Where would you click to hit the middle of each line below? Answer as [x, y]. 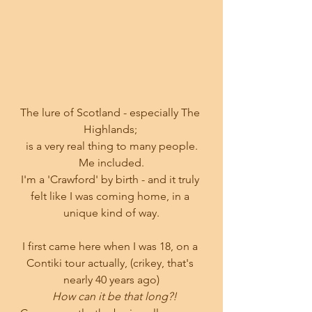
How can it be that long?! [114, 296]
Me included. [111, 162]
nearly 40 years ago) [111, 279]
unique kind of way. [111, 212]
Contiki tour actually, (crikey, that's [111, 263]
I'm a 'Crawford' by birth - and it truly [111, 179]
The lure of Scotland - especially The [111, 112]
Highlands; [111, 129]
